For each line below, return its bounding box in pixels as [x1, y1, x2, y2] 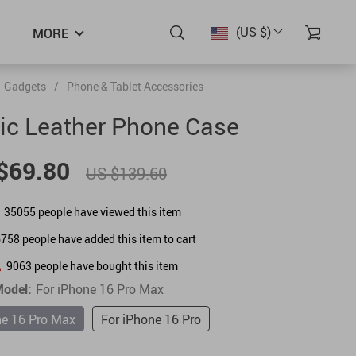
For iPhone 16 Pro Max [36, 281, 164, 298]
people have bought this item [32, 257, 178, 273]
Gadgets [3, 79, 46, 94]
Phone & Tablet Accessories [66, 79, 203, 94]
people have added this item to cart [20, 230, 196, 246]
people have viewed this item [35, 203, 181, 219]
